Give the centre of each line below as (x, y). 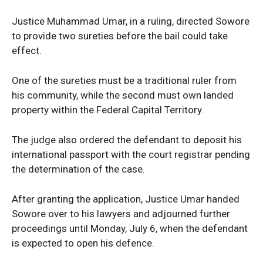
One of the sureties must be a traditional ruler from (124, 80)
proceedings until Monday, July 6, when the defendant (130, 228)
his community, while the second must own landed (123, 95)
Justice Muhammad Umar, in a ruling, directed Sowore (131, 21)
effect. (27, 50)
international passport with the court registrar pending (131, 154)
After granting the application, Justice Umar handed (126, 199)
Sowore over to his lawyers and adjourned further (121, 213)
